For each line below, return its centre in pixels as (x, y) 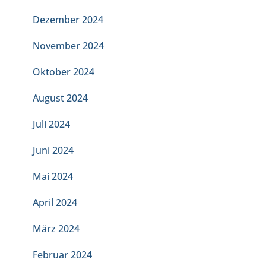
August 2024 (60, 98)
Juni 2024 (53, 150)
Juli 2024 (51, 124)
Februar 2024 (62, 255)
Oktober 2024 (64, 72)
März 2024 (56, 229)
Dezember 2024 (68, 20)
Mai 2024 (53, 176)
